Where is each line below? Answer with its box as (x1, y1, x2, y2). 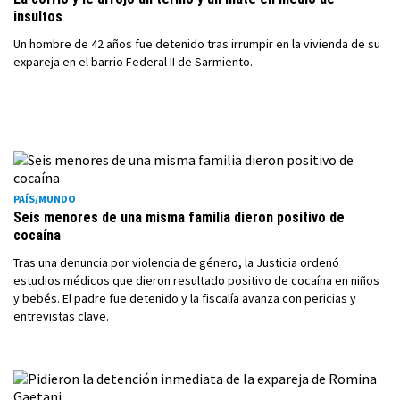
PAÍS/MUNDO (13, 192, 76, 205)
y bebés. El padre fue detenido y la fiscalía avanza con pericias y (13, 290, 356, 306)
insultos (13, 8, 62, 25)
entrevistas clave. (13, 308, 109, 324)
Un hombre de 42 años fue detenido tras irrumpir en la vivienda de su (13, 36, 380, 52)
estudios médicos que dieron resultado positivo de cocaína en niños (13, 272, 379, 288)
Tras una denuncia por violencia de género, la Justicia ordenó (13, 254, 339, 271)
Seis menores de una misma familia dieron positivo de (13, 209, 345, 226)
